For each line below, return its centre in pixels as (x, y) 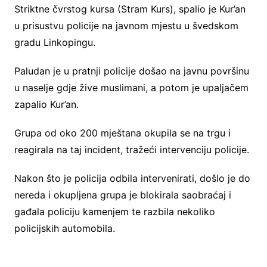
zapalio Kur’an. (46, 105)
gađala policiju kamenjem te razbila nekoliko (114, 212)
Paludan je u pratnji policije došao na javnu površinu (131, 71)
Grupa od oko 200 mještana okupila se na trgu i (122, 133)
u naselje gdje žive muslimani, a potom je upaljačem (131, 88)
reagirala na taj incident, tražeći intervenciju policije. (131, 150)
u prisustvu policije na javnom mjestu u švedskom (126, 26)
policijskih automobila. (64, 229)
